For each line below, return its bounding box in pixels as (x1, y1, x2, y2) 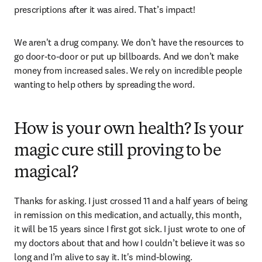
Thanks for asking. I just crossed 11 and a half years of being (14, 195, 248, 206)
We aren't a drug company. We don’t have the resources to (14, 36, 244, 48)
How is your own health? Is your (14, 122, 243, 138)
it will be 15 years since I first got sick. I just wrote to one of (14, 223, 245, 235)
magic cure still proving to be (14, 143, 221, 160)
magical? (14, 165, 81, 181)
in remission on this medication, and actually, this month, (14, 209, 242, 220)
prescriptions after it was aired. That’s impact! (14, 4, 198, 15)
